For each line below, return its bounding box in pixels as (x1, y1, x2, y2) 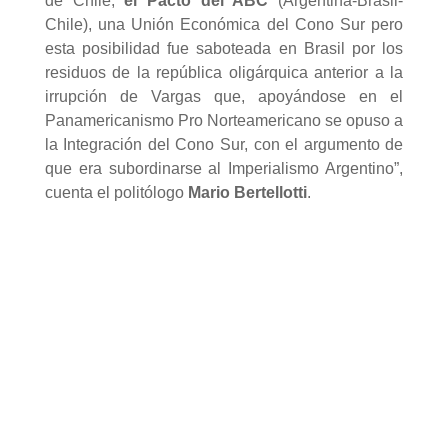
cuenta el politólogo (44, 183, 188, 201)
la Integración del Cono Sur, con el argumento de (44, 135, 404, 153)
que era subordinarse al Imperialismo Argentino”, (44, 159, 404, 177)
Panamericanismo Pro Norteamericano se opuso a (44, 111, 404, 129)
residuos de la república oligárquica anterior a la (44, 63, 404, 81)
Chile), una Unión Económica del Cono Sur (44, 15, 365, 33)
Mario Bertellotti (187, 183, 307, 201)
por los (352, 39, 404, 57)
